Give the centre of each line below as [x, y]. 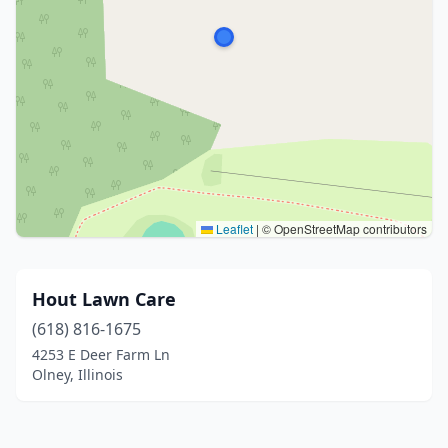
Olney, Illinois [77, 374]
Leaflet [233, 228]
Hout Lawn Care [104, 299]
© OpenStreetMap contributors [343, 228]
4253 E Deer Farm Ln [101, 354]
